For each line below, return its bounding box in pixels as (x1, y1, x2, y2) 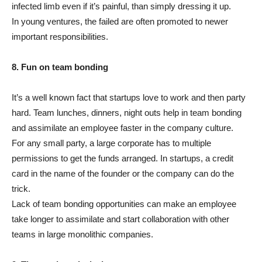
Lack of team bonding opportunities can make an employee (12, 199, 236, 209)
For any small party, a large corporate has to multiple (12, 138, 211, 149)
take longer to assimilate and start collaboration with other (12, 214, 229, 225)
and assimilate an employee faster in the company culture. (12, 123, 233, 133)
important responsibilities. (12, 32, 108, 42)
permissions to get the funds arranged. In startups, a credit (12, 153, 233, 164)
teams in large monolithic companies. (12, 229, 153, 240)
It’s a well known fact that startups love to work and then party (12, 92, 246, 103)
